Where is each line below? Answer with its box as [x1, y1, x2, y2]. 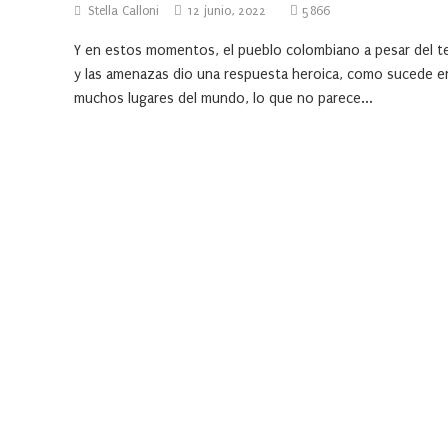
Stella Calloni [88, 4, 159, 19]
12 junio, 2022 [187, 4, 266, 19]
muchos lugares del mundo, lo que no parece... [74, 90, 373, 108]
